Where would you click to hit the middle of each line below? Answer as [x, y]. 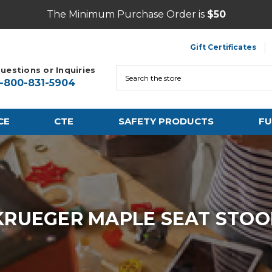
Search [131, 71]
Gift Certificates [223, 47]
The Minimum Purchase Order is [127, 14]
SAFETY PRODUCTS [166, 121]
